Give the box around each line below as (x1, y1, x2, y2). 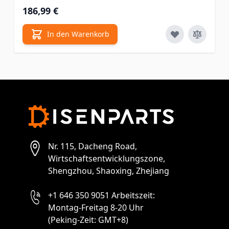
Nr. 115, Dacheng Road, (48, 140, 137, 152)
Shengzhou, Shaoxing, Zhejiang (48, 165, 169, 176)
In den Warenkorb (47, 29, 109, 39)
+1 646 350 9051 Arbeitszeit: (48, 189, 155, 201)
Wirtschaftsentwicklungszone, (48, 152, 165, 164)
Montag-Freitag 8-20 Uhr (48, 201, 144, 213)
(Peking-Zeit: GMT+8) (48, 214, 128, 225)
